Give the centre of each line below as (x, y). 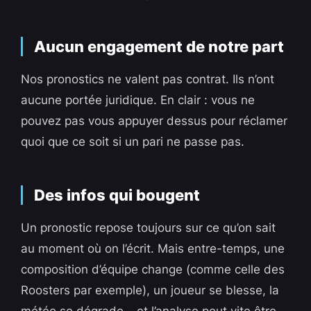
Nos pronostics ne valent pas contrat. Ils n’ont (148, 79)
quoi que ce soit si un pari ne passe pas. (133, 142)
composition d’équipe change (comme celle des (153, 270)
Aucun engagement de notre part (159, 47)
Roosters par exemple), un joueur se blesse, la (150, 291)
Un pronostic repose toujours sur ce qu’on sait (149, 228)
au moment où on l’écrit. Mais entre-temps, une (153, 249)
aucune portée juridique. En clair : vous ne (138, 100)
